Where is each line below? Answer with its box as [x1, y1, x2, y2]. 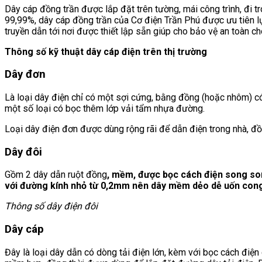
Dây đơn [5, 68, 46, 81]
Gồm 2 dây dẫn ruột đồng [5, 169, 107, 181]
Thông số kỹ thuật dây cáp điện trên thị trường [5, 46, 207, 57]
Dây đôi [5, 145, 42, 158]
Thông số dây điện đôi [5, 201, 98, 212]
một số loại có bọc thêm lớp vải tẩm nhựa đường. [5, 102, 205, 114]
